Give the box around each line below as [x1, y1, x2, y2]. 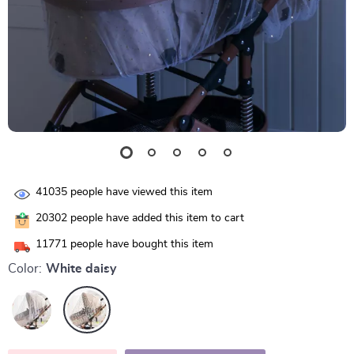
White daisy [46, 262, 116, 275]
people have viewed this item [67, 186, 213, 198]
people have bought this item [67, 239, 213, 250]
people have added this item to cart [67, 213, 244, 224]
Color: [8, 262, 42, 275]
